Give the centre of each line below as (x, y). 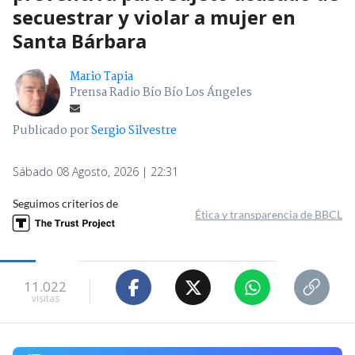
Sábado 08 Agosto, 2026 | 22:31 (95, 172)
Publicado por (52, 131)
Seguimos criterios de (65, 204)
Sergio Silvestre (134, 131)
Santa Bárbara (80, 41)
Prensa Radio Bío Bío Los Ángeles (161, 93)
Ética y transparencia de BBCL (269, 215)
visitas (45, 298)
